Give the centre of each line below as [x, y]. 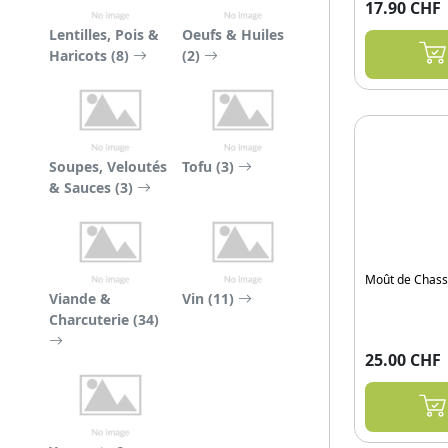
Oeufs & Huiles [232, 34]
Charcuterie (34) [104, 319]
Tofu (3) [209, 166]
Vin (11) [209, 298]
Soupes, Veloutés [108, 166]
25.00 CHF [403, 360]
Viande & [80, 298]
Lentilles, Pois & [104, 34]
